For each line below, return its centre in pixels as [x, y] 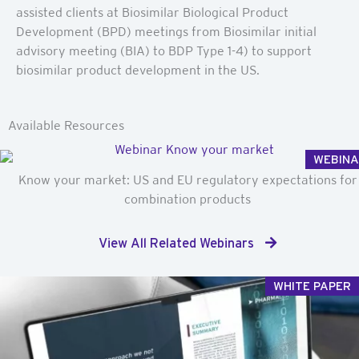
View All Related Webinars [178, 242]
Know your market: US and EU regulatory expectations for [188, 179]
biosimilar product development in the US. [138, 71]
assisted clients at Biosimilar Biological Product [152, 13]
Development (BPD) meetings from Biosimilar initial [166, 32]
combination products [188, 199]
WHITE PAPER [312, 285]
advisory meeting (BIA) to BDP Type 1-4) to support [164, 51]
